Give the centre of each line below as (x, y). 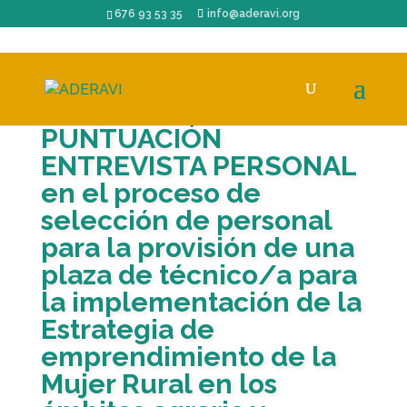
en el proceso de (150, 193)
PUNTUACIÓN (131, 139)
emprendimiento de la (188, 357)
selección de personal (186, 220)
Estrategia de (127, 329)
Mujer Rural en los (159, 384)
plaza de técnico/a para (199, 275)
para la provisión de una (197, 248)
